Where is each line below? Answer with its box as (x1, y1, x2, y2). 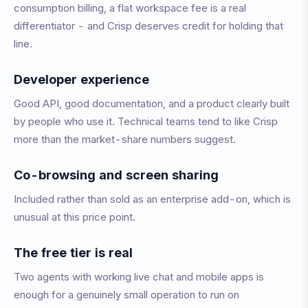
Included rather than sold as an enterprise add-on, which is (14, 192, 291, 206)
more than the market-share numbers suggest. (14, 133, 236, 146)
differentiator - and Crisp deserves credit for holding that (14, 19, 283, 32)
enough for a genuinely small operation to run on (14, 288, 239, 301)
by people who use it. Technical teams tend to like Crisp (14, 115, 278, 128)
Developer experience (14, 72, 149, 87)
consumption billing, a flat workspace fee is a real (14, 1, 246, 14)
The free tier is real (14, 245, 133, 260)
